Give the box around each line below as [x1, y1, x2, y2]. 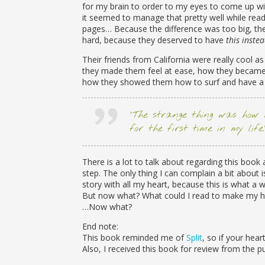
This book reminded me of [82, 232, 186, 243]
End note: [82, 221, 118, 232]
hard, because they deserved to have [82, 34, 226, 46]
